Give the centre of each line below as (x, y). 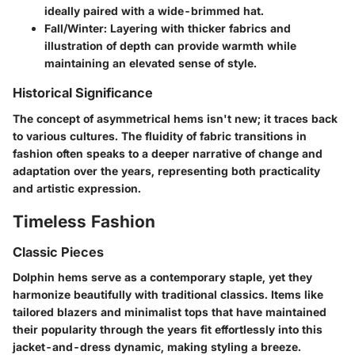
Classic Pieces (58, 252)
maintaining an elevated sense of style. (151, 63)
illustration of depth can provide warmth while (170, 46)
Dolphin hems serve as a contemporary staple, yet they (162, 277)
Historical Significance (83, 93)
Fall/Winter (74, 29)
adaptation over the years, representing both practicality (166, 170)
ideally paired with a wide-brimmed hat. (154, 11)
